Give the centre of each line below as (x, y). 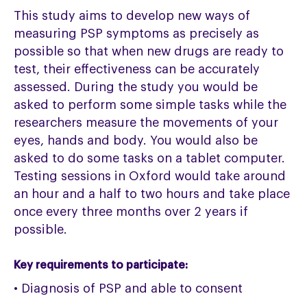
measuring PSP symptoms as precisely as (137, 34)
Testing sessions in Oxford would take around (150, 176)
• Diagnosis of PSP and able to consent (128, 289)
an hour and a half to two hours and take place (152, 194)
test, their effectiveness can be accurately (137, 70)
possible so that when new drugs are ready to (149, 52)
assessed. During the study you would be (136, 87)
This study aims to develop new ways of (132, 16)
